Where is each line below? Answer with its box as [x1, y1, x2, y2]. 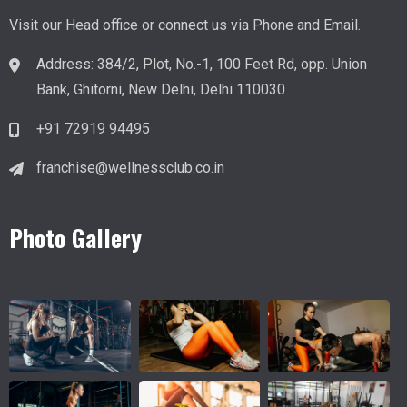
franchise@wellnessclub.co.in [36, 159, 224, 177]
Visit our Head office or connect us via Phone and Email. [9, 16, 361, 35]
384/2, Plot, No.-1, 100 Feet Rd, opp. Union [97, 55, 367, 74]
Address [36, 55, 91, 74]
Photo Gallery [9, 220, 142, 256]
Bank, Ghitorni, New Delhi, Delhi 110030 [36, 81, 285, 99]
